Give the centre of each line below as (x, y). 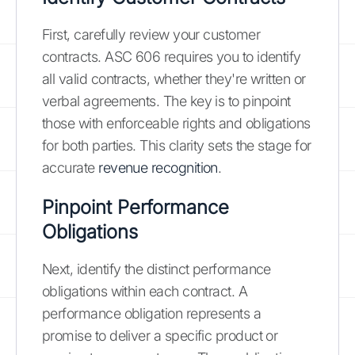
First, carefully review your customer (151, 34)
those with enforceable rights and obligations (176, 123)
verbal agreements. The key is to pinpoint (166, 101)
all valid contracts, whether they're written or (174, 78)
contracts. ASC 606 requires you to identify (172, 56)
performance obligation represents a (152, 313)
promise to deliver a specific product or (160, 335)
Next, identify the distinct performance (157, 269)
